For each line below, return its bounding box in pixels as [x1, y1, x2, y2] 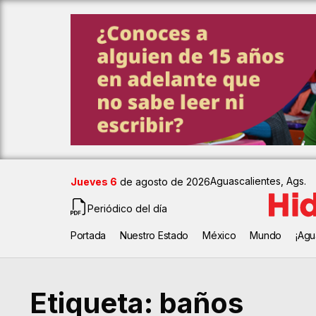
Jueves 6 [71, 176, 117, 188]
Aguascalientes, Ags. [210, 175, 306, 188]
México [202, 229, 236, 242]
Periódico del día [87, 202, 167, 214]
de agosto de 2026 [117, 176, 210, 188]
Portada [71, 229, 107, 242]
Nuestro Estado [120, 229, 189, 242]
